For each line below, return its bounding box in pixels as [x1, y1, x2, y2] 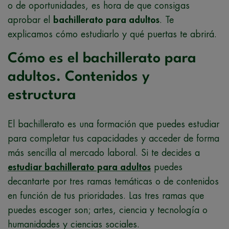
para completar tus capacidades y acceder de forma [8, 133, 219, 143]
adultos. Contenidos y [8, 70, 150, 84]
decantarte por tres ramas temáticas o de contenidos [8, 176, 219, 186]
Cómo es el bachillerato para [8, 51, 196, 66]
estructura [8, 88, 76, 103]
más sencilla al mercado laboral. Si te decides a [8, 148, 200, 157]
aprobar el [8, 15, 53, 25]
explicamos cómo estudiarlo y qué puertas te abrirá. [8, 29, 217, 39]
